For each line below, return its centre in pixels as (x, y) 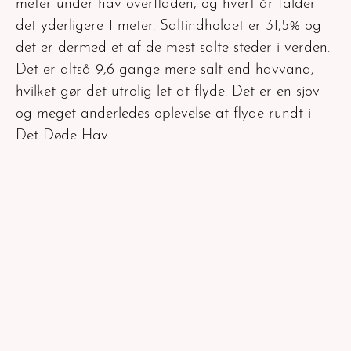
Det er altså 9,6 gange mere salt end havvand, (165, 70)
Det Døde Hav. (63, 136)
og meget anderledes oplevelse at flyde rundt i (163, 114)
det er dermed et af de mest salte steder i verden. (173, 48)
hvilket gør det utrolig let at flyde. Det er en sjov (168, 92)
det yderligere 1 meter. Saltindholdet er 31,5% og (168, 26)
